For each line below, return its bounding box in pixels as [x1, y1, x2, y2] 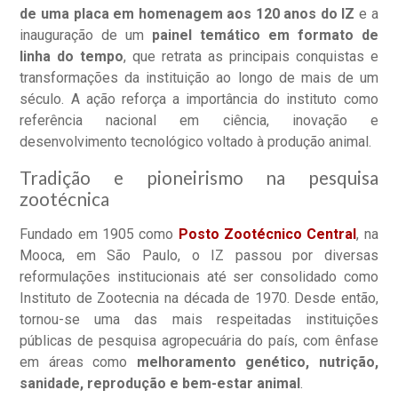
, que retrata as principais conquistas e [123, 47, 378, 65]
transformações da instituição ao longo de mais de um [20, 68, 378, 86]
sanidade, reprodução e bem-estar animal [20, 374, 301, 392]
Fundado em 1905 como [20, 225, 179, 243]
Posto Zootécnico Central [178, 225, 357, 243]
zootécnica [20, 187, 110, 210]
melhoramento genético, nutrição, [136, 353, 378, 370]
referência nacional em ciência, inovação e [20, 111, 378, 129]
